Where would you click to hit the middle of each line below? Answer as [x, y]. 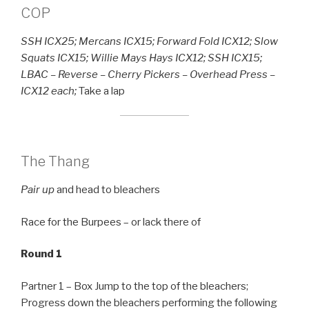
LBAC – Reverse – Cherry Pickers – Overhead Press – [148, 75]
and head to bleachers [107, 190]
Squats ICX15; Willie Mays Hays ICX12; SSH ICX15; [141, 58]
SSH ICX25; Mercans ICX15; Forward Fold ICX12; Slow [149, 42]
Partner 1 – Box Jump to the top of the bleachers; [134, 286]
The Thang [55, 162]
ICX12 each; [50, 91]
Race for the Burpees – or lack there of [111, 222]
